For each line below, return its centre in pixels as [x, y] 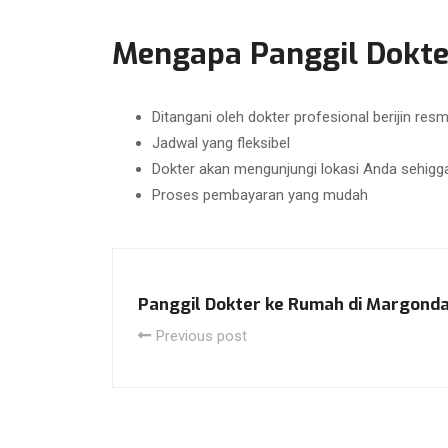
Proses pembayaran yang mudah [260, 194]
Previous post [201, 335]
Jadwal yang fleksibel [221, 142]
